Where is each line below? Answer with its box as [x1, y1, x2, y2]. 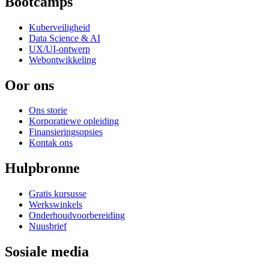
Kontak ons [29, 138, 73, 148]
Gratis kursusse [29, 189, 86, 199]
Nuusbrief [29, 221, 67, 232]
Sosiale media [5, 244, 89, 260]
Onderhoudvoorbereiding [29, 210, 125, 221]
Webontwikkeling [29, 54, 96, 65]
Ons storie [29, 105, 67, 116]
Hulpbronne [5, 160, 80, 177]
